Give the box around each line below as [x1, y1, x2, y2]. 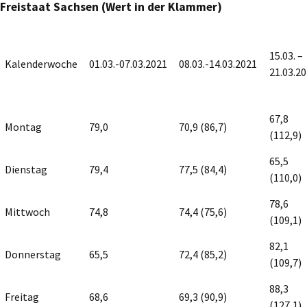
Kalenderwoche [5, 56, 77, 71]
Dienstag [5, 162, 47, 176]
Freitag [5, 289, 39, 304]
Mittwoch [5, 204, 50, 219]
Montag [5, 119, 42, 134]
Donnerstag [5, 247, 61, 261]
